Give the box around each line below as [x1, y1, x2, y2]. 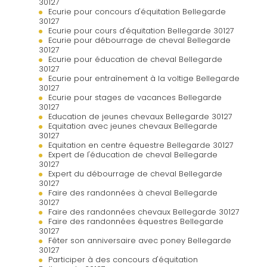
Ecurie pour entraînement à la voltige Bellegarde [48, 73, 240, 83]
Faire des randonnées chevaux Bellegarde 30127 [48, 206, 240, 217]
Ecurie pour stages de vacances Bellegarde [48, 92, 222, 103]
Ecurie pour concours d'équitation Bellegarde [48, 6, 226, 17]
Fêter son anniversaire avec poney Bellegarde [48, 235, 231, 246]
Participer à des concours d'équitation [48, 254, 198, 265]
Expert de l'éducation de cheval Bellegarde [48, 149, 218, 160]
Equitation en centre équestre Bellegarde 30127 [48, 139, 234, 150]
